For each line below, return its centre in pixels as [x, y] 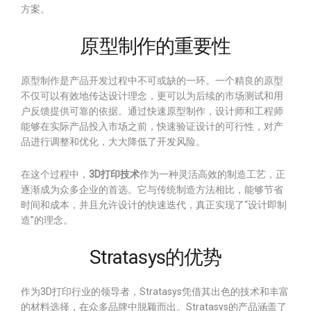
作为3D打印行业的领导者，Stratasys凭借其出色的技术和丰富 [155, 292]
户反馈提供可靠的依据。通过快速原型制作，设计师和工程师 [152, 111]
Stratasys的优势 [155, 257]
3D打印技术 [114, 174]
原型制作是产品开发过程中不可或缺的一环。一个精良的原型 [152, 81]
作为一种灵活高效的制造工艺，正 [212, 174]
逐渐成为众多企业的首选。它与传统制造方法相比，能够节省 [152, 190]
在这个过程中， [55, 174]
